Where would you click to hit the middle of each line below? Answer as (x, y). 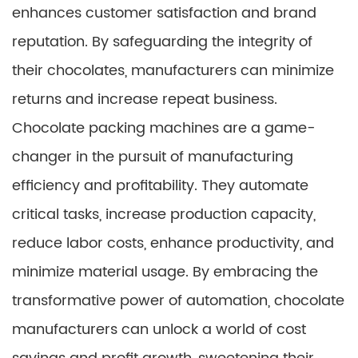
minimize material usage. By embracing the (165, 272)
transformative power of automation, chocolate (178, 301)
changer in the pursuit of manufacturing (153, 157)
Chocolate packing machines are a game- (164, 128)
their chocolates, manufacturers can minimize (173, 71)
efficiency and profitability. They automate (160, 186)
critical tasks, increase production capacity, (164, 215)
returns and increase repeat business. (145, 99)
